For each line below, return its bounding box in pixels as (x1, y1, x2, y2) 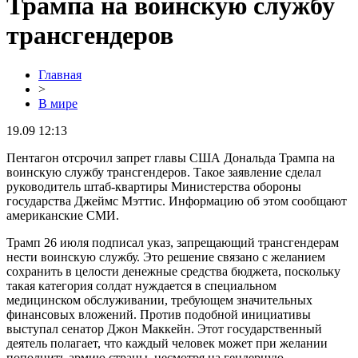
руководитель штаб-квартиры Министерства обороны (6, 179, 301, 193)
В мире (38, 96, 78, 110)
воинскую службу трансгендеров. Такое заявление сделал (6, 165, 321, 179)
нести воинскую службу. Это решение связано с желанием (6, 249, 325, 264)
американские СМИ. (6, 208, 119, 222)
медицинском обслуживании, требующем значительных (6, 292, 312, 307)
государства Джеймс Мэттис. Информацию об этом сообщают (6, 193, 347, 208)
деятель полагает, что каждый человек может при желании (6, 336, 328, 350)
